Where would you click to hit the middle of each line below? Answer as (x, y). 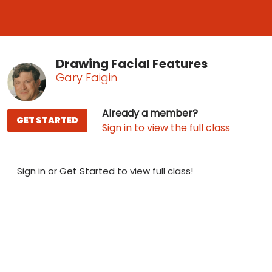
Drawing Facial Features (132, 63)
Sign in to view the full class (166, 127)
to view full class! (155, 171)
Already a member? (150, 113)
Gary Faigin (87, 77)
